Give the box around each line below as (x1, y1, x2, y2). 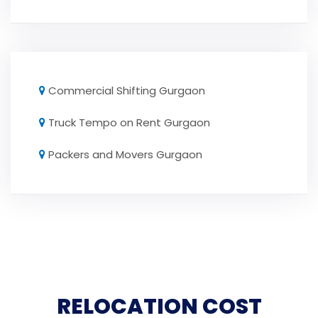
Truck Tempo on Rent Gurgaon (48, 115, 210, 131)
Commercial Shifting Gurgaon (48, 83, 205, 99)
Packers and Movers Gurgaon (48, 147, 202, 163)
